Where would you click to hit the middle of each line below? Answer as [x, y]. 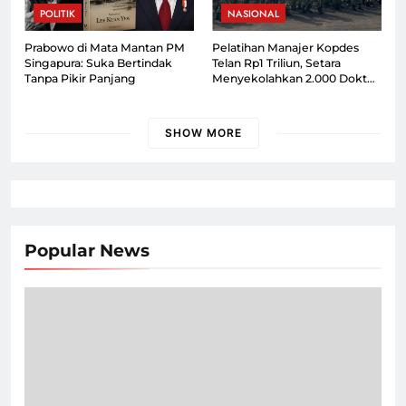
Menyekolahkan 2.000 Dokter [295, 79]
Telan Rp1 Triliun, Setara [276, 63]
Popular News [87, 251]
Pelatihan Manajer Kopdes [285, 48]
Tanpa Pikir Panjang [80, 79]
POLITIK [58, 14]
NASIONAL [253, 14]
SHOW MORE [203, 133]
